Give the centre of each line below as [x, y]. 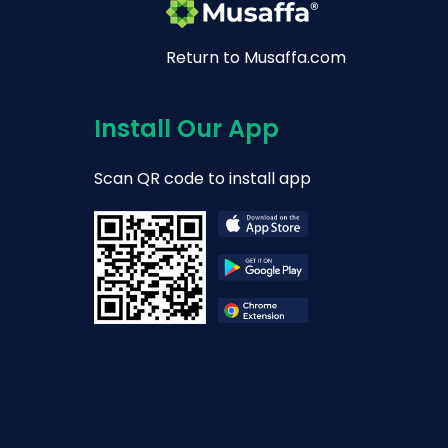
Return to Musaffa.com [256, 57]
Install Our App [186, 128]
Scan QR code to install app [202, 178]
